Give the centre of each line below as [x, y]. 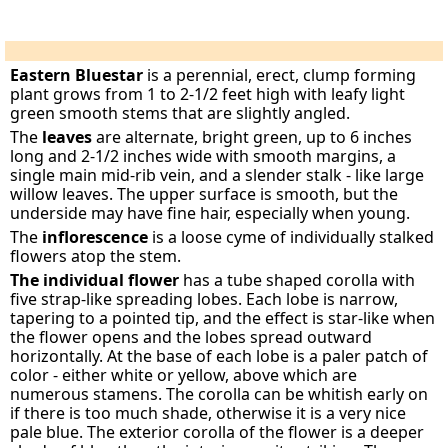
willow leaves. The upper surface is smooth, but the [204, 194]
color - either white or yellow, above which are [184, 375]
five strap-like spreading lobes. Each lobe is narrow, [204, 299]
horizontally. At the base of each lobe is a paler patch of [219, 356]
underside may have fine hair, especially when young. [210, 213]
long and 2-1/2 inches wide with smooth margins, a [203, 156]
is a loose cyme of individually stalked [291, 237]
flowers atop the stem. [96, 256]
